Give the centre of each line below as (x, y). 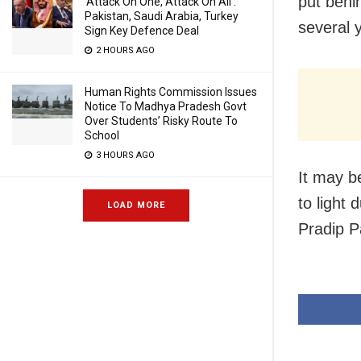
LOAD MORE (136, 205)
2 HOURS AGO (124, 50)
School (102, 135)
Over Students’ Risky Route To (161, 121)
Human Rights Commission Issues (171, 92)
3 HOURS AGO (124, 155)
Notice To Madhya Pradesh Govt (166, 106)
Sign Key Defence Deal (142, 31)
